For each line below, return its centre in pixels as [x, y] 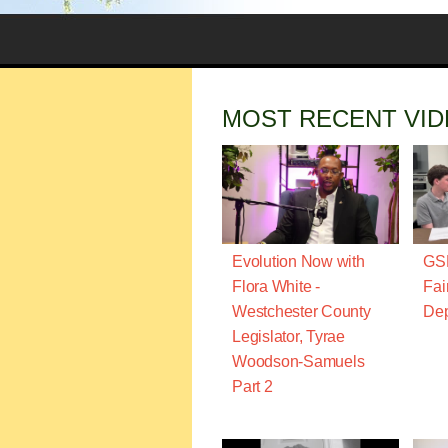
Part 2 [252, 387]
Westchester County [301, 312]
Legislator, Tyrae [288, 337]
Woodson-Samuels [298, 362]
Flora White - [276, 287]
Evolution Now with [298, 262]
